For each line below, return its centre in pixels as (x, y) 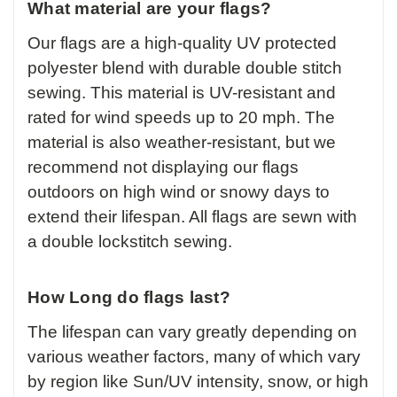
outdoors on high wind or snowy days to (179, 192)
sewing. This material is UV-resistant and (182, 93)
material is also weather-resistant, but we (182, 143)
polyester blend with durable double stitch (185, 68)
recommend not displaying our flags (163, 167)
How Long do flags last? (129, 298)
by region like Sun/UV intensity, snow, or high (198, 382)
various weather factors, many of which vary (194, 357)
